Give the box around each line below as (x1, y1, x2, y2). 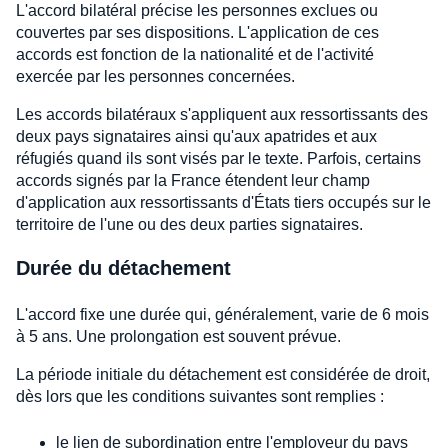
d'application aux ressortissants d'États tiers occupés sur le (16, 194, 431, 212)
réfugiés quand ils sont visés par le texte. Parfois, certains (16, 150, 421, 168)
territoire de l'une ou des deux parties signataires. (16, 216, 363, 234)
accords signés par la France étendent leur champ (16, 172, 370, 190)
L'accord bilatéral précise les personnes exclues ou (16, 2, 378, 20)
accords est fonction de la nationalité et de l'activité (16, 46, 374, 64)
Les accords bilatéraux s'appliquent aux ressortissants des (16, 106, 428, 124)
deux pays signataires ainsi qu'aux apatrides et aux (16, 128, 377, 146)
